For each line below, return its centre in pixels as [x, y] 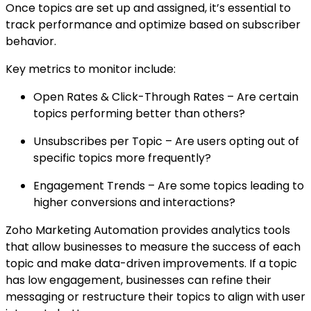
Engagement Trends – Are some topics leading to [169, 186]
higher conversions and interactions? [134, 203]
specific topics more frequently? [122, 158]
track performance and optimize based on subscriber [153, 25]
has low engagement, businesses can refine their [138, 280]
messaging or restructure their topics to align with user [155, 297]
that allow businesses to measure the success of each [153, 247]
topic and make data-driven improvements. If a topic [151, 264]
